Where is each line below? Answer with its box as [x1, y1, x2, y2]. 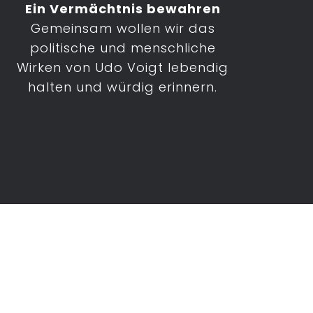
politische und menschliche [29, 39, 216, 57]
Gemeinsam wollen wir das [30, 20, 215, 37]
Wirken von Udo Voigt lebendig [17, 59, 229, 76]
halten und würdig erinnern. [28, 78, 218, 96]
